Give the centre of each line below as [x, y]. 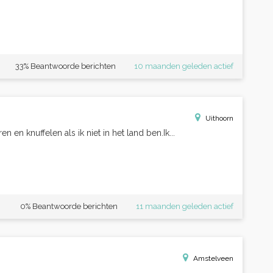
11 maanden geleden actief [185, 206]
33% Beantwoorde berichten [66, 66]
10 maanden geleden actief [184, 66]
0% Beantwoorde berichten [69, 206]
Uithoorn [219, 118]
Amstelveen [213, 258]
